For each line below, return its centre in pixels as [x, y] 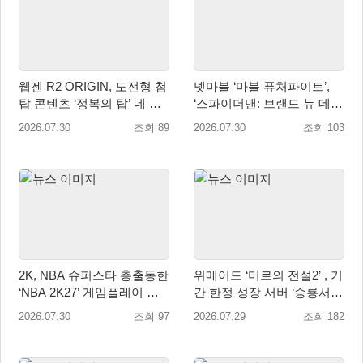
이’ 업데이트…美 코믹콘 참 [267, 120]
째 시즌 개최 [52, 120]
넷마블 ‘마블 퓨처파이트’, [262, 86]
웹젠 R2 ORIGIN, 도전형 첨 [93, 86]
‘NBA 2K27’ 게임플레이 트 [89, 293]
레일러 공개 [51, 310]
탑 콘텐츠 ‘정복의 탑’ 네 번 [90, 103]
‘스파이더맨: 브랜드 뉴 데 [262, 103]
